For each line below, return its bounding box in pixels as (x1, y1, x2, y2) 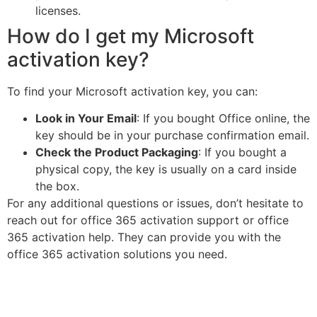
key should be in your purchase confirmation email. (35, 127, 309, 142)
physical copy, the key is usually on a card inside (35, 161, 296, 176)
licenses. (35, 3, 81, 18)
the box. (35, 178, 79, 193)
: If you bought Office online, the (137, 110, 310, 125)
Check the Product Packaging (35, 144, 198, 159)
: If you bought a (198, 144, 287, 159)
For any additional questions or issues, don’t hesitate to (7, 195, 304, 210)
